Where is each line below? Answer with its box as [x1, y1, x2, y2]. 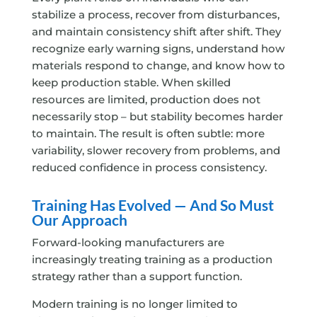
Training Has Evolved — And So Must [31, 196, 274, 214]
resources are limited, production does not [31, 93, 260, 107]
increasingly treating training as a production [31, 253, 272, 267]
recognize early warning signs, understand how [31, 42, 284, 56]
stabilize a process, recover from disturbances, [31, 8, 279, 22]
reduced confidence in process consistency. [31, 161, 267, 175]
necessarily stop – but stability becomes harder [31, 110, 283, 124]
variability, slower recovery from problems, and [31, 144, 280, 158]
